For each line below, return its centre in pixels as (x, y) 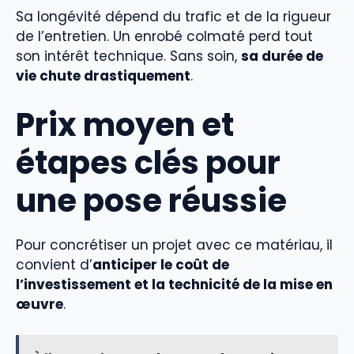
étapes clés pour (148, 163)
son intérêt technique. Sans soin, (128, 56)
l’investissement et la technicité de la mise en (174, 284)
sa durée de (282, 56)
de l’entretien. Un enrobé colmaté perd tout (164, 36)
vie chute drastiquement (103, 75)
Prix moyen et (125, 125)
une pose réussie (151, 201)
